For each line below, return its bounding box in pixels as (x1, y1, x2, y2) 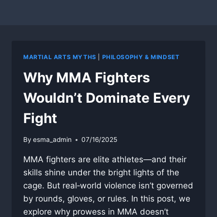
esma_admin (33, 136, 72, 144)
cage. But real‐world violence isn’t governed (23, 181, 193, 191)
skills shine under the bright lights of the (23, 168, 179, 178)
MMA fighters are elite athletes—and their (23, 155, 186, 165)
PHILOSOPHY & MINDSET (102, 53, 180, 61)
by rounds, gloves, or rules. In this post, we (23, 194, 190, 204)
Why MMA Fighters (23, 69, 150, 86)
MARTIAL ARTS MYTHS (23, 53, 96, 61)
